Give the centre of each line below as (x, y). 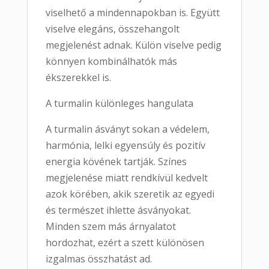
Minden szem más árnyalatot (110, 227)
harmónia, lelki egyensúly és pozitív (125, 146)
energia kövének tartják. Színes (116, 162)
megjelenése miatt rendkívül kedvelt (126, 178)
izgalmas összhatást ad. (98, 259)
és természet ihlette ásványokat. (118, 210)
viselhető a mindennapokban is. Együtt (132, 13)
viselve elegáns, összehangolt (112, 29)
